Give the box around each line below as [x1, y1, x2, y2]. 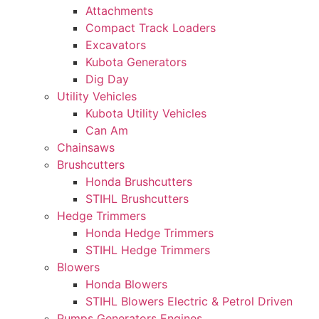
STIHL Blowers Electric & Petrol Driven [85, 293, 293, 308]
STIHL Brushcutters [85, 191, 189, 206]
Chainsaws [57, 140, 115, 155]
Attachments [85, 3, 153, 18]
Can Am [85, 122, 128, 137]
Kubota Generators [85, 54, 187, 69]
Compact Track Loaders [85, 20, 216, 35]
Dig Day [85, 71, 129, 86]
